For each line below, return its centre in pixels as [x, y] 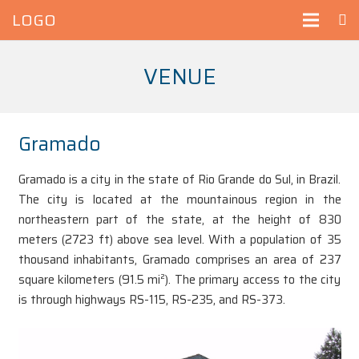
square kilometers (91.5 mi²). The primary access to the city [179, 279]
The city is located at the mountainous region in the [179, 199]
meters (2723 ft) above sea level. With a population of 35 [179, 239]
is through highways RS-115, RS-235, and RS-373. [151, 299]
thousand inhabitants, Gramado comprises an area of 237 [179, 259]
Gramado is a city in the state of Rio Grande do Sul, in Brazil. [179, 179]
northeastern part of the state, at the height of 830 [179, 219]
